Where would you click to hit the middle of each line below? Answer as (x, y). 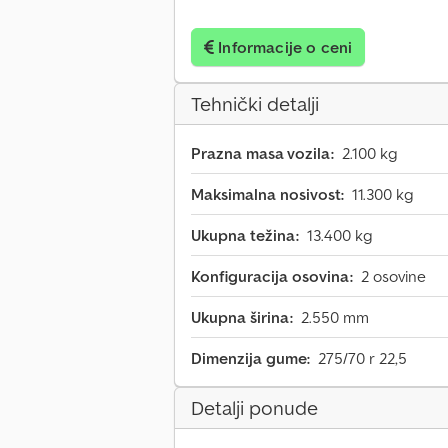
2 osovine (393, 276)
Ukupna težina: (245, 235)
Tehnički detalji (255, 104)
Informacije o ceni (285, 47)
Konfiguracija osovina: (272, 276)
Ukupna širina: (242, 317)
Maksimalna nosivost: (267, 194)
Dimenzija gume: (250, 358)
